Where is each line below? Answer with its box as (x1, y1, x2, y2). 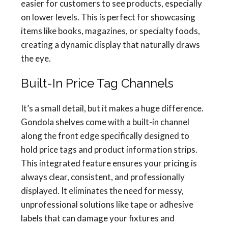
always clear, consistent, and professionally (21, 172, 185, 182)
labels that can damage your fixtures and (21, 213, 175, 223)
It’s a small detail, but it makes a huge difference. (21, 103, 204, 113)
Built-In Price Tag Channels (21, 76, 174, 91)
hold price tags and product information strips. (21, 144, 197, 155)
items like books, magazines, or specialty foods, (21, 25, 200, 36)
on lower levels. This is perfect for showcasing (21, 12, 195, 22)
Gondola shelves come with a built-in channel (21, 117, 189, 127)
